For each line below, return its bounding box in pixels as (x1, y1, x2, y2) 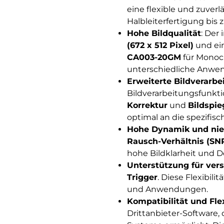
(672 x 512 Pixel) (126, 40, 193, 50)
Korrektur (126, 100, 167, 110)
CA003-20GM (126, 52, 181, 62)
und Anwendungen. (126, 184, 208, 194)
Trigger (126, 172, 157, 182)
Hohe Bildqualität (126, 28, 201, 38)
